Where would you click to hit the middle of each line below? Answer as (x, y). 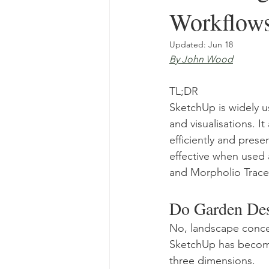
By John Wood (201, 59)
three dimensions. (212, 261)
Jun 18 (221, 44)
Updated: (189, 44)
